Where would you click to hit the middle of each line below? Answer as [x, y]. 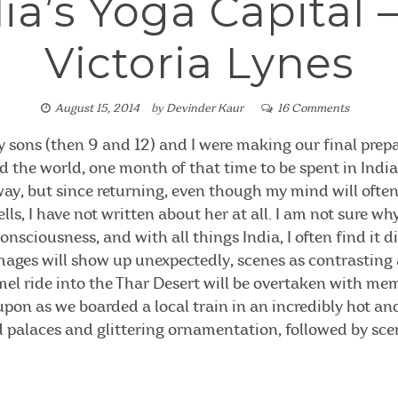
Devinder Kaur [204, 108]
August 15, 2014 [97, 108]
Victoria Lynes [199, 63]
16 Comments [313, 108]
